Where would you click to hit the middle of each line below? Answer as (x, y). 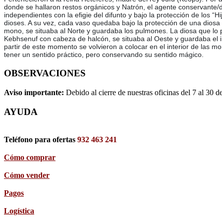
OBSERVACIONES (45, 73)
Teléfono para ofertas (41, 140)
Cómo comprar (30, 158)
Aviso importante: (35, 92)
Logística (19, 211)
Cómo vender (27, 175)
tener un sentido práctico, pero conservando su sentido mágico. (104, 55)
